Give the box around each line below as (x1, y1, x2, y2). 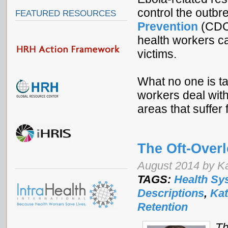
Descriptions (137, 187, 204, 200)
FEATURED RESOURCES (15, 8, 116, 18)
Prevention (137, 20, 198, 34)
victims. (137, 47, 177, 61)
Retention (137, 201, 188, 214)
